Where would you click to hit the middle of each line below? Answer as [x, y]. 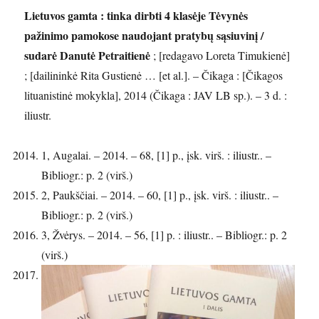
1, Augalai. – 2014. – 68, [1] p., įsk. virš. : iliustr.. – [157, 155]
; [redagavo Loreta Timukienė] [222, 55]
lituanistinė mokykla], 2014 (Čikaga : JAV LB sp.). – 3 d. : [156, 95]
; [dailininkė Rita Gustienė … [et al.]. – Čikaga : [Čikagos [154, 75]
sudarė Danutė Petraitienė [89, 55]
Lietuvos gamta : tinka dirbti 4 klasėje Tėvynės [136, 15]
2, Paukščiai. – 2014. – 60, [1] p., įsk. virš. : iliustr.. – [160, 195]
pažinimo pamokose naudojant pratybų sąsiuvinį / [144, 35]
